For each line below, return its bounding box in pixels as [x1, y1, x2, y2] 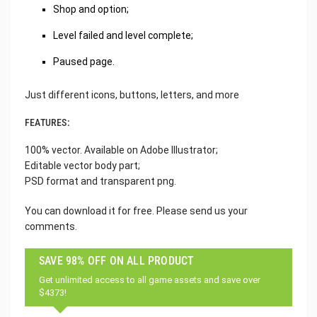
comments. [25, 220, 77, 232]
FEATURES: [25, 116, 70, 128]
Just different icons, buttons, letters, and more [25, 88, 239, 100]
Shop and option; [53, 3, 129, 15]
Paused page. [53, 55, 115, 67]
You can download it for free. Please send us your [25, 204, 248, 217]
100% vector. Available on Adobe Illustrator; [25, 144, 218, 156]
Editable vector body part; [25, 159, 140, 171]
